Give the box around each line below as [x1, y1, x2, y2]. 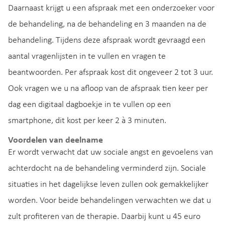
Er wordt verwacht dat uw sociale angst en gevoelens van [8, 148, 213, 158]
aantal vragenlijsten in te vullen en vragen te [8, 51, 166, 61]
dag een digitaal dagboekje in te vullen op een [8, 99, 171, 109]
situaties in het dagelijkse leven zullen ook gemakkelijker [8, 180, 208, 190]
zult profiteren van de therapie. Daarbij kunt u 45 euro [8, 212, 200, 222]
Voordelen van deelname [8, 135, 103, 145]
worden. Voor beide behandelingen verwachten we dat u [8, 196, 211, 206]
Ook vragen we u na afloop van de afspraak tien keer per [8, 83, 208, 93]
